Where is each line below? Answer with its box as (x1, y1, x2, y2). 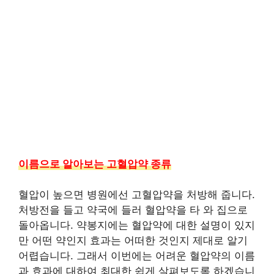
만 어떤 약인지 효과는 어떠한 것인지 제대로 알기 (18, 234, 248, 246)
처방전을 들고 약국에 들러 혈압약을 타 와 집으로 (18, 204, 248, 216)
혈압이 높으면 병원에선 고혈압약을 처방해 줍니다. (18, 188, 255, 201)
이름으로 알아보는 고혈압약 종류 (18, 157, 171, 170)
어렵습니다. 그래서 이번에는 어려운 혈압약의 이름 (18, 250, 255, 262)
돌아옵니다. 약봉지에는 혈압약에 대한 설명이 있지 (18, 219, 255, 231)
